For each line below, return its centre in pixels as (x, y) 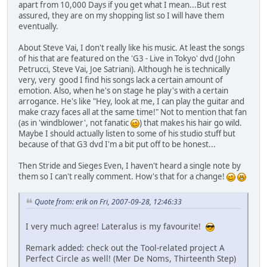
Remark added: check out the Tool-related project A (125, 247)
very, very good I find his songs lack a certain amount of (121, 80)
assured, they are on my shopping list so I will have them (121, 16)
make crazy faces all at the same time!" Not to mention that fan (133, 112)
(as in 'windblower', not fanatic (74, 123)
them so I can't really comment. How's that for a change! (122, 177)
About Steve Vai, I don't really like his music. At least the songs (131, 48)
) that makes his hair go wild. (191, 123)
